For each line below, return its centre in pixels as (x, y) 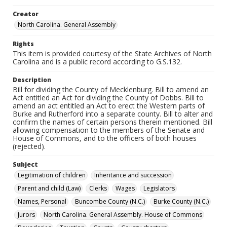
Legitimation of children (52, 175)
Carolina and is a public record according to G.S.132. (97, 62)
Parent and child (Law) (49, 188)
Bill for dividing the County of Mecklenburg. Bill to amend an (111, 89)
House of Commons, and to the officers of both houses (105, 138)
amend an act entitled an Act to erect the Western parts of (109, 106)
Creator (26, 14)
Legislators (159, 188)
